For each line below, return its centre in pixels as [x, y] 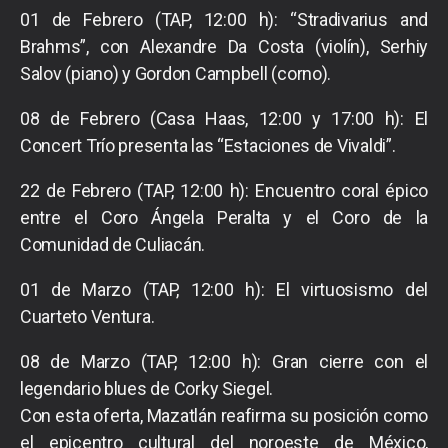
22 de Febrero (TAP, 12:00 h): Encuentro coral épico [224, 190]
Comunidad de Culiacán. [113, 244]
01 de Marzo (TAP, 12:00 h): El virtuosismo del [224, 289]
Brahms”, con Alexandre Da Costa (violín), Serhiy [224, 46]
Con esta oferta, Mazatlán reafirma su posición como [224, 415]
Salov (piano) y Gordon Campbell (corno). [176, 73]
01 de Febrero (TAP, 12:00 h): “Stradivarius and [224, 19]
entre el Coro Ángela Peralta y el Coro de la [224, 217]
